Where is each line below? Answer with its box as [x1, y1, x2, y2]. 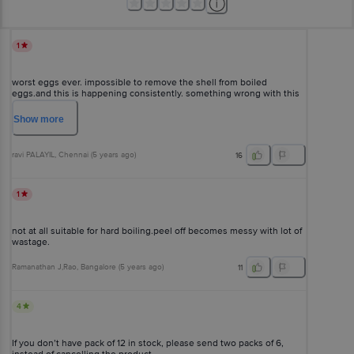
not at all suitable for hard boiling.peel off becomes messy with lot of [12, 224, 302, 237]
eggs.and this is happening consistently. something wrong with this [12, 87, 299, 100]
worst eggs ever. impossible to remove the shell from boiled [12, 76, 267, 88]
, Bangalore [77, 262, 116, 273]
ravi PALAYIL [12, 150, 55, 160]
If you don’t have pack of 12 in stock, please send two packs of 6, [12, 337, 284, 349]
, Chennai [55, 150, 88, 160]
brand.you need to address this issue [12, 98, 169, 111]
